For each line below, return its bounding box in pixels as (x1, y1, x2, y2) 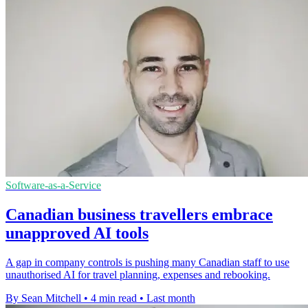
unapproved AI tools (5, 224, 148, 243)
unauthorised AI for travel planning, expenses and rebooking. (5, 269, 270, 281)
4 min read (91, 292, 137, 305)
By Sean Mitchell (5, 292, 81, 305)
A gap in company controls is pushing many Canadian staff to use (5, 256, 289, 269)
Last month (146, 292, 195, 305)
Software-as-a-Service (5, 179, 101, 192)
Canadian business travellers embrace (5, 206, 273, 224)
